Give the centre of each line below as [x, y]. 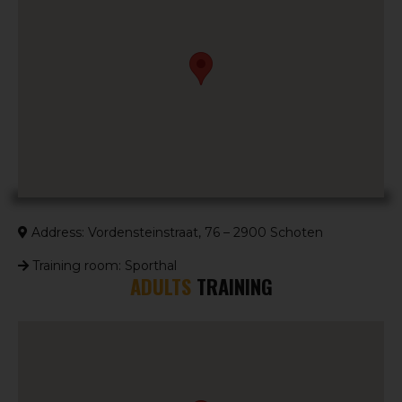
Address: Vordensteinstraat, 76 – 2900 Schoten [175, 232]
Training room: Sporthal [103, 265]
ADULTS [160, 285]
